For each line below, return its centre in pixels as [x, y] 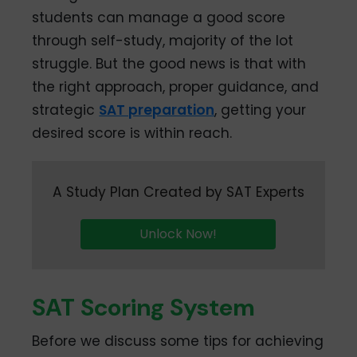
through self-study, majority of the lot [163, 40]
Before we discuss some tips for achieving [178, 341]
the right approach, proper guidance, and [176, 86]
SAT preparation [157, 110]
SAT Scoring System [144, 307]
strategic [66, 110]
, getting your [261, 110]
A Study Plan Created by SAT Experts [178, 192]
